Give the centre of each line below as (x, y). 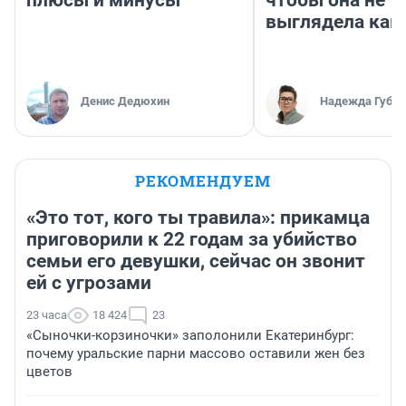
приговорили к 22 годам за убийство (192, 240)
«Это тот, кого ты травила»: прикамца (198, 218)
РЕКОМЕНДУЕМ (203, 181)
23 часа (47, 315)
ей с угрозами (89, 283)
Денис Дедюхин (125, 101)
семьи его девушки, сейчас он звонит (196, 261)
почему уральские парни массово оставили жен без (196, 354)
